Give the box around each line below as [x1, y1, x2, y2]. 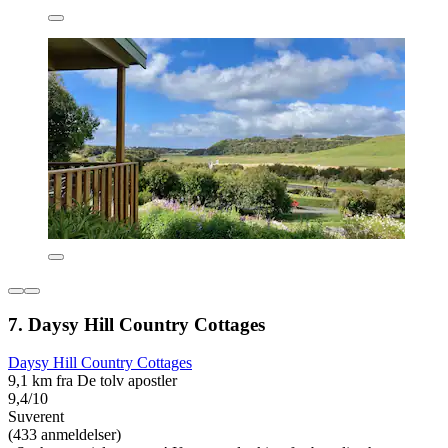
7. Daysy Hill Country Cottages [8, 313, 265, 335]
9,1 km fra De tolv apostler [8, 372, 177, 390]
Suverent [8, 408, 64, 426]
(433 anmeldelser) [8, 426, 121, 444]
